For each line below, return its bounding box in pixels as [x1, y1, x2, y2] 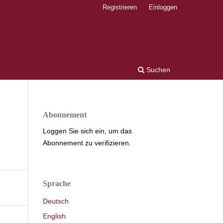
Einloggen [149, 3, 177, 11]
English [43, 212, 66, 220]
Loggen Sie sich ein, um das [43, 126, 132, 135]
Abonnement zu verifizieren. [43, 138, 131, 147]
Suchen [144, 65, 170, 74]
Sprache [43, 179, 71, 188]
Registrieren [103, 3, 137, 11]
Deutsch [43, 197, 69, 205]
